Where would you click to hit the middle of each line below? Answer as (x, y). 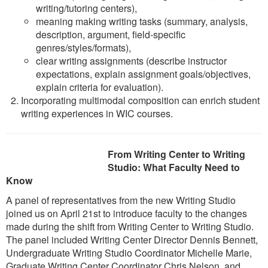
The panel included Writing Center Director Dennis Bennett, (132, 239)
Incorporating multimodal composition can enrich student (140, 100)
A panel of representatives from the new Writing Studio (121, 200)
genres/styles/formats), (83, 47)
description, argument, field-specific (111, 34)
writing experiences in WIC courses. (97, 113)
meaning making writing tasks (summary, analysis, (142, 21)
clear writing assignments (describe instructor (131, 60)
